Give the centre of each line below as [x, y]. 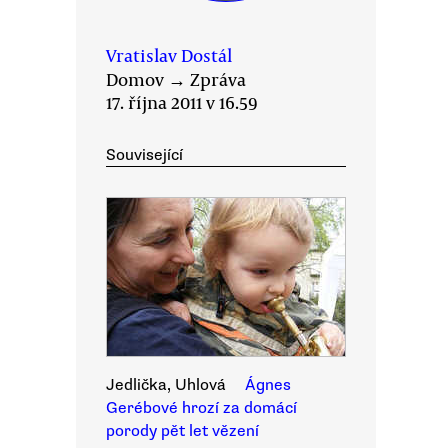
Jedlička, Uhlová [166, 385]
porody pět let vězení [182, 431]
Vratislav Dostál [169, 55]
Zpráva [218, 79]
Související [144, 155]
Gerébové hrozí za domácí [201, 408]
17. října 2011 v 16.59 [182, 102]
